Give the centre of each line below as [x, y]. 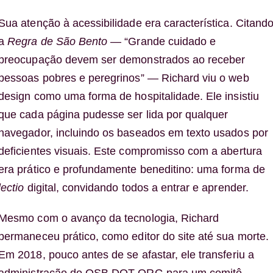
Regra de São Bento [58, 42]
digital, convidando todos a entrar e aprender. [136, 188]
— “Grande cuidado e [162, 42]
